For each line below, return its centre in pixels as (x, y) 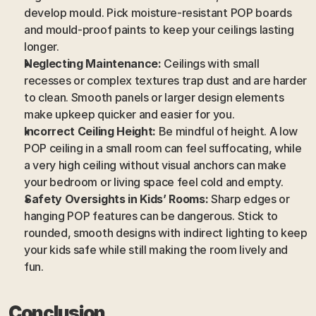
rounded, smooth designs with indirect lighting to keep (166, 232)
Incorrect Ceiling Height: (90, 131)
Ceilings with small (210, 63)
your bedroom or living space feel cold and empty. (154, 182)
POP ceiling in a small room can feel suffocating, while (163, 148)
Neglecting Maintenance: (93, 63)
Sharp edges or (249, 199)
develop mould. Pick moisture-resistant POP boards (158, 12)
